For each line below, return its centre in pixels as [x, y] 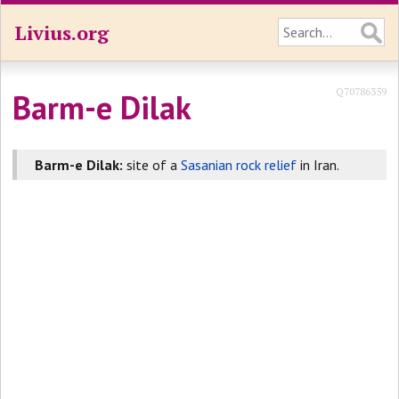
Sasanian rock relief [239, 165]
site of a [152, 165]
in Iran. [318, 165]
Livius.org [61, 33]
